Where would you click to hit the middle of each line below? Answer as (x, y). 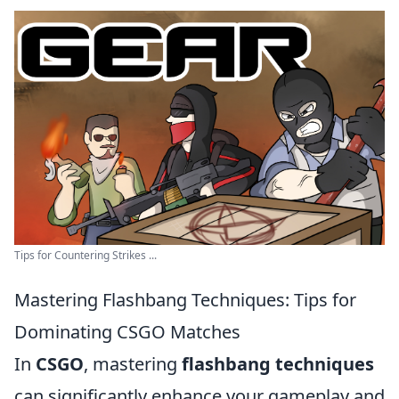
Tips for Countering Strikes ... (85, 255)
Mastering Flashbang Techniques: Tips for (185, 299)
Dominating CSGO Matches (127, 331)
